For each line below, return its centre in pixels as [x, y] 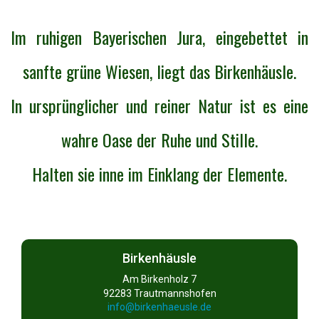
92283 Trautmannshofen [159, 293]
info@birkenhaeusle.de [159, 307]
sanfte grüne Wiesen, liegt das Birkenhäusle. [159, 71]
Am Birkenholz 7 [159, 279]
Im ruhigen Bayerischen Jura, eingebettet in [159, 37]
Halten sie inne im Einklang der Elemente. [159, 173]
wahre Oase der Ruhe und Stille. [159, 139]
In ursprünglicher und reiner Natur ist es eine [159, 105]
